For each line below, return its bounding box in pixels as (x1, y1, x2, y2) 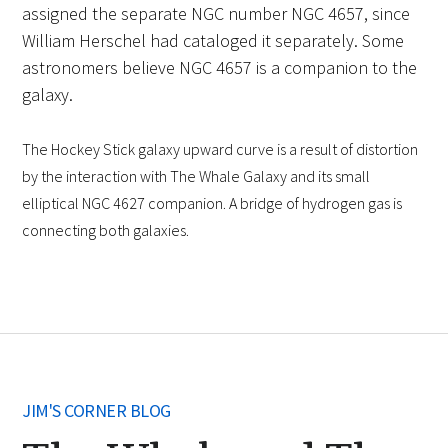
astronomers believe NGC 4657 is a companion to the (22, 56, 418, 80)
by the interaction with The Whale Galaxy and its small (22, 166, 371, 187)
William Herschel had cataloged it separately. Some (22, 29, 405, 53)
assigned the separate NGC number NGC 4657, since (22, 2, 411, 26)
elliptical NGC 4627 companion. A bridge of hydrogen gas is (22, 193, 403, 214)
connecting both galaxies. (22, 220, 190, 241)
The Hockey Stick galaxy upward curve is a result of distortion (22, 139, 419, 160)
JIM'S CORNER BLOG (22, 399, 171, 423)
